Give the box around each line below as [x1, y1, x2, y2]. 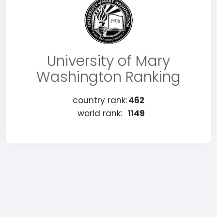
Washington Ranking [36, 67, 181, 87]
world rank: [77, 108, 122, 119]
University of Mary [47, 51, 170, 71]
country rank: [72, 94, 127, 106]
